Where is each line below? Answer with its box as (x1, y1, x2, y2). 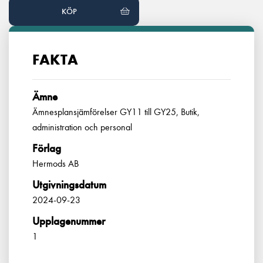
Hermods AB (32, 158, 79, 169)
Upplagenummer (32, 214, 105, 228)
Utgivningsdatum (32, 178, 106, 191)
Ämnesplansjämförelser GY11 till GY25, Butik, (32, 106, 200, 117)
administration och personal (32, 122, 132, 133)
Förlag (32, 141, 61, 155)
